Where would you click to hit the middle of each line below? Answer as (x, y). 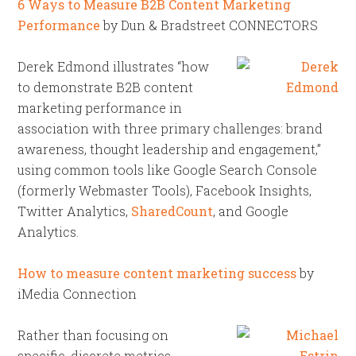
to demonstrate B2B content (106, 87)
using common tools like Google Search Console (168, 170)
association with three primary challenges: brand (170, 128)
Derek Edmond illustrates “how (114, 66)
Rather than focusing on (93, 335)
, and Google (251, 211)
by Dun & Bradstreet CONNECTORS (209, 25)
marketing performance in (100, 108)
